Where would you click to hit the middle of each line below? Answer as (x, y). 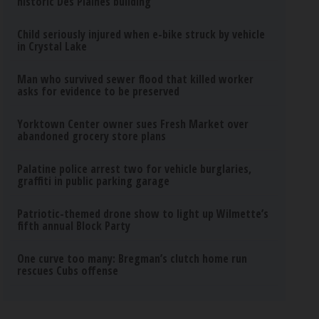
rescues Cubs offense (68, 271)
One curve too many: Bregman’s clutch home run (132, 258)
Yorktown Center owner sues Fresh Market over (133, 124)
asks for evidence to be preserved (99, 91)
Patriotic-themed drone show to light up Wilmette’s (143, 214)
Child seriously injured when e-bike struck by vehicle (141, 34)
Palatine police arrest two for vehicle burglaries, (135, 169)
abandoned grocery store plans (92, 136)
